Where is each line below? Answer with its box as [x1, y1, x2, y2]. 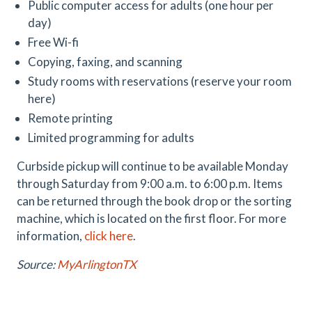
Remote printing [28, 111, 113, 125]
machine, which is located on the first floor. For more [17, 211, 286, 226]
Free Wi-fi [28, 35, 79, 49]
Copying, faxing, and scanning [28, 54, 182, 69]
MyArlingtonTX [57, 257, 136, 272]
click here [84, 228, 133, 243]
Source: [17, 257, 57, 272]
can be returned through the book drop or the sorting [17, 194, 292, 208]
